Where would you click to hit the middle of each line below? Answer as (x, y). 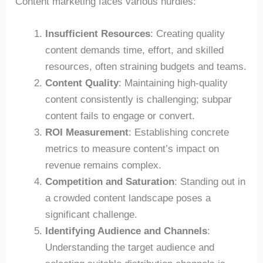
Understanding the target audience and (130, 247)
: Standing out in (210, 181)
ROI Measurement (87, 132)
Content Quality (82, 83)
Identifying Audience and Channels (127, 231)
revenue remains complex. (104, 165)
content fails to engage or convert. (120, 116)
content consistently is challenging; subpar (139, 99)
